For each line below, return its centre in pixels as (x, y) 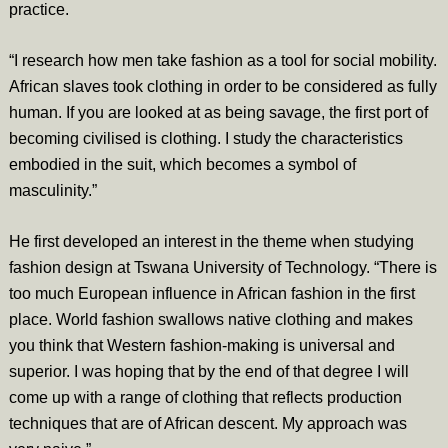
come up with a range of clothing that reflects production (205, 397)
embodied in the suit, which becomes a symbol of (182, 164)
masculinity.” (52, 190)
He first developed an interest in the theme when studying (211, 241)
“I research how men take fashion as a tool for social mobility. (222, 60)
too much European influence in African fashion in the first (211, 293)
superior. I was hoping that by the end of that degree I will (208, 371)
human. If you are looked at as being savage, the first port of (218, 112)
